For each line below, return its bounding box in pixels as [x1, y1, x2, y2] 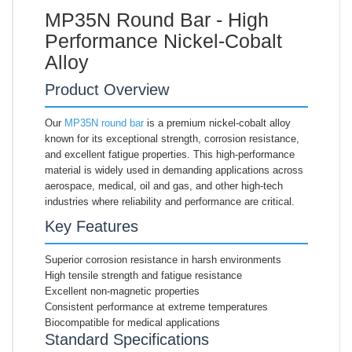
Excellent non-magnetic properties [45, 284, 200, 297]
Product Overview [45, 80, 169, 98]
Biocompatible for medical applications [45, 316, 220, 328]
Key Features [45, 217, 138, 235]
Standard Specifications [45, 330, 209, 348]
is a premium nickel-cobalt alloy [144, 116, 291, 129]
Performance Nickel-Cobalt [45, 29, 282, 52]
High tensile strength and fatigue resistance [45, 269, 242, 281]
